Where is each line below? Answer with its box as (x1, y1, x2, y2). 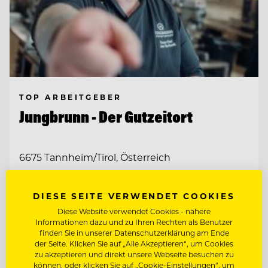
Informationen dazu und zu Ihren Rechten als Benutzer (35, 217, 233, 227)
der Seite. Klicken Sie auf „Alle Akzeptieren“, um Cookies (35, 239, 233, 248)
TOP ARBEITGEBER (19, 92, 122, 102)
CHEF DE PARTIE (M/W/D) (19, 223, 158, 234)
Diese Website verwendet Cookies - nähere (57, 206, 211, 216)
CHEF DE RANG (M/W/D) (19, 190, 149, 202)
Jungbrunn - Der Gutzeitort (19, 106, 193, 127)
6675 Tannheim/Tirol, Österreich (19, 151, 170, 164)
